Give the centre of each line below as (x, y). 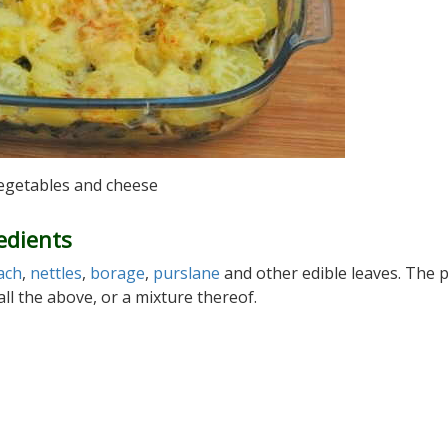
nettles (56, 273)
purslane (186, 273)
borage (117, 273)
